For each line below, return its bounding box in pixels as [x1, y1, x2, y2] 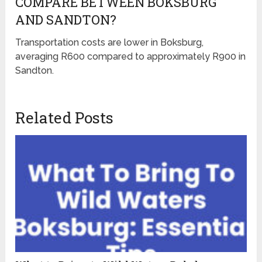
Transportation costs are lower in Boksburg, [15, 37, 204, 49]
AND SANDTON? [15, 11, 117, 29]
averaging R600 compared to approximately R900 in [15, 51, 246, 63]
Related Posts [15, 108, 114, 128]
